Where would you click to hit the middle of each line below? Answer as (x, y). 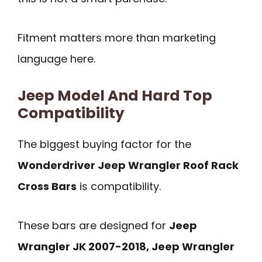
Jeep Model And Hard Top (115, 96)
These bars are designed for (93, 225)
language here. (56, 58)
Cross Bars (47, 187)
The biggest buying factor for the (104, 144)
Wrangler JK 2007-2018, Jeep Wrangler (126, 246)
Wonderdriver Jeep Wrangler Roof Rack (128, 166)
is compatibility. (119, 187)
